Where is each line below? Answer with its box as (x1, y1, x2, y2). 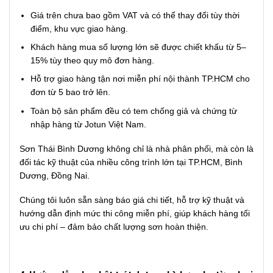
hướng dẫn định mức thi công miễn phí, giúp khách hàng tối (19, 208, 250, 219)
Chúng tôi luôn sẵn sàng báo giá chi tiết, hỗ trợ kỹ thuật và (19, 195, 244, 205)
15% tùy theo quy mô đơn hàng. (30, 55, 155, 65)
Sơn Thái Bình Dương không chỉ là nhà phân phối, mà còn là (19, 143, 253, 154)
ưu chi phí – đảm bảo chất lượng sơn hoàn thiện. (19, 222, 208, 232)
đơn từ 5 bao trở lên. (30, 87, 111, 97)
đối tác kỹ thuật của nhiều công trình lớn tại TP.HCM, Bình (19, 157, 243, 167)
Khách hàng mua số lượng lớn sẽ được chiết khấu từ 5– (30, 41, 247, 52)
